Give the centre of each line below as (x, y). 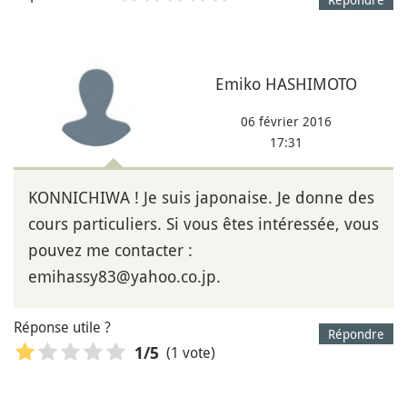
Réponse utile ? (62, 327)
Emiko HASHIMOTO (286, 83)
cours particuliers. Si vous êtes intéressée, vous (203, 223)
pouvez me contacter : (110, 249)
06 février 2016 (286, 121)
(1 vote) (191, 353)
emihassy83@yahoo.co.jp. (124, 276)
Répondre (356, 333)
